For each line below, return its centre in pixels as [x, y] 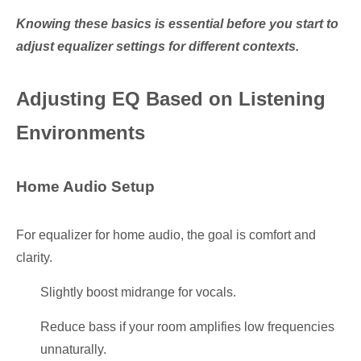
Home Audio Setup [85, 187]
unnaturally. [73, 349]
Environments [81, 133]
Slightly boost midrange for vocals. [138, 292]
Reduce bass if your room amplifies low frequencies [187, 327]
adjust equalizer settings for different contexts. [158, 46]
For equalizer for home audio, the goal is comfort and [166, 235]
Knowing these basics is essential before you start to [177, 24]
